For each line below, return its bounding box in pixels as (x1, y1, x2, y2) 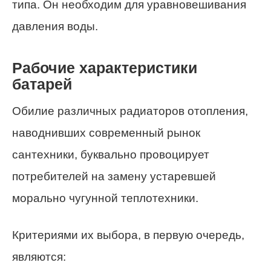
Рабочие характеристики (12, 60, 197, 77)
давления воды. (12, 20, 98, 33)
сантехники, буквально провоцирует (12, 148, 209, 161)
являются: (12, 250, 66, 263)
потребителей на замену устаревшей (12, 169, 216, 183)
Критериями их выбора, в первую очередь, (12, 228, 244, 241)
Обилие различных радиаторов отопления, (12, 104, 248, 117)
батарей (12, 76, 72, 93)
